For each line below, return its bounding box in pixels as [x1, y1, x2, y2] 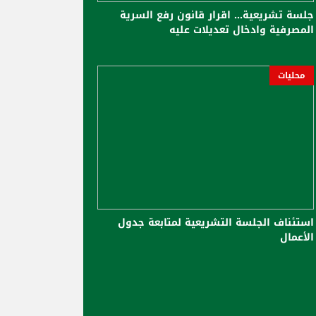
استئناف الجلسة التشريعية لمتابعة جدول [118, 213, 314, 233]
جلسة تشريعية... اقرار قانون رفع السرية [120, 5, 314, 25]
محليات [278, 67, 305, 83]
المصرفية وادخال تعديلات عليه [169, 20, 314, 39]
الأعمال [280, 228, 314, 248]
